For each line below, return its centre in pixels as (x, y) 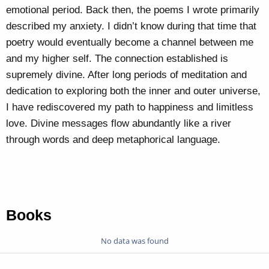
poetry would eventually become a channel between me (130, 42)
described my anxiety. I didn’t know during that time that (131, 26)
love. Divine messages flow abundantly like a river (119, 123)
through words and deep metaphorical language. (113, 139)
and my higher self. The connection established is (117, 58)
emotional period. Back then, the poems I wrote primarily (133, 10)
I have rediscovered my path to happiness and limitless (130, 107)
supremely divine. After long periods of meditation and (126, 74)
